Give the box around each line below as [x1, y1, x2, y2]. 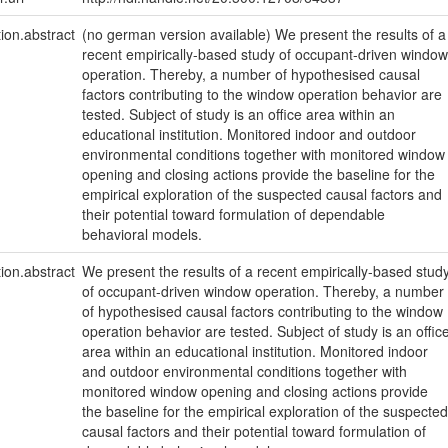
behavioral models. [81, 224, 202, 245]
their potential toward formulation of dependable [81, 204, 385, 225]
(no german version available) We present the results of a [81, 24, 446, 45]
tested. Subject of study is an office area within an [81, 104, 395, 125]
